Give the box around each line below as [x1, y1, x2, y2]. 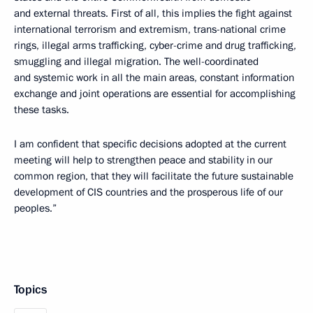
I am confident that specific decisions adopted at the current [14, 136, 286, 151]
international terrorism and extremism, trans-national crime [14, 22, 286, 36]
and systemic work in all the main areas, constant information [14, 70, 294, 85]
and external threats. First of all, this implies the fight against [14, 6, 292, 20]
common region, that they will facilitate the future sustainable [14, 168, 293, 183]
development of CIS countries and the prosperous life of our [14, 184, 283, 199]
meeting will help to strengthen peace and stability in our [14, 152, 272, 167]
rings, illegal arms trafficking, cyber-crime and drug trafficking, [14, 38, 296, 52]
